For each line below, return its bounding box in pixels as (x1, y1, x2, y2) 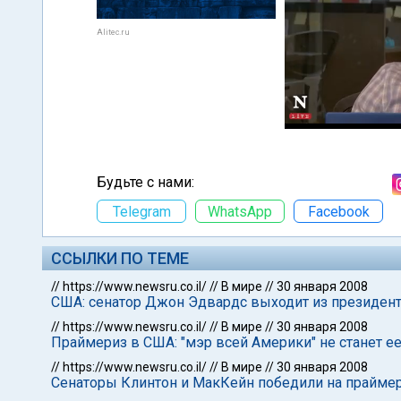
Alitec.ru (97, 28, 130, 37)
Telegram (112, 202, 171, 220)
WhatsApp (208, 202, 272, 220)
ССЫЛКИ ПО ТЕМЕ (51, 249, 189, 268)
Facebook (307, 202, 370, 220)
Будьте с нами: (97, 174, 194, 191)
